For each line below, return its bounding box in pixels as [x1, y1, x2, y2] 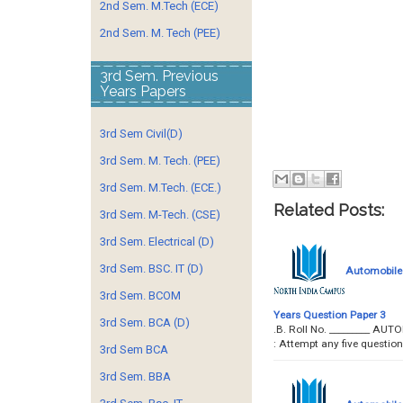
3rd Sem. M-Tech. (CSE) [100, 208, 220, 221]
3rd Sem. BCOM [100, 289, 181, 302]
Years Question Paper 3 [273, 308, 386, 321]
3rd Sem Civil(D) [100, 127, 183, 140]
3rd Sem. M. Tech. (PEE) [100, 154, 220, 167]
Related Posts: [273, 200, 384, 219]
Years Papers [100, 83, 186, 100]
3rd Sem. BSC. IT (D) [100, 262, 203, 275]
